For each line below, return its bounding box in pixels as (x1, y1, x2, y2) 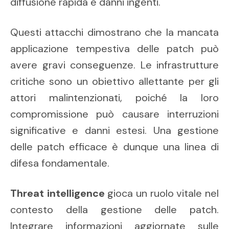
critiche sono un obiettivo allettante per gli (10, 75, 219, 88)
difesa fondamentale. (10, 156, 109, 170)
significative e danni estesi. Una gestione (10, 124, 219, 138)
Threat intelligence (10, 187, 105, 200)
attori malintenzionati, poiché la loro (10, 91, 219, 105)
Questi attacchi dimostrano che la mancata (10, 26, 219, 39)
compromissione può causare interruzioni (10, 107, 219, 121)
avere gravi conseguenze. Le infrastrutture (10, 58, 219, 72)
